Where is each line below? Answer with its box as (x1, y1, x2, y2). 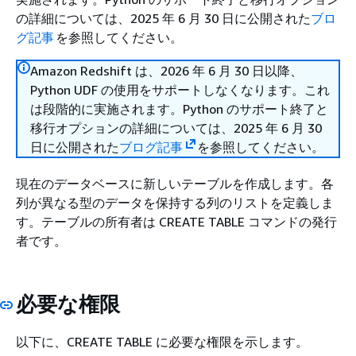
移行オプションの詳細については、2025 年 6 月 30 (30, 120, 322, 136)
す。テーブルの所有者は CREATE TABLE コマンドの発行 (16, 214, 337, 230)
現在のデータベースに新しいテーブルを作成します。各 (16, 176, 334, 192)
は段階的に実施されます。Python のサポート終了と (30, 101, 328, 117)
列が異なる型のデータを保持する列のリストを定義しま (16, 195, 334, 211)
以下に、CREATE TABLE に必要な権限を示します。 (16, 333, 308, 350)
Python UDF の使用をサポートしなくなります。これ (30, 82, 330, 98)
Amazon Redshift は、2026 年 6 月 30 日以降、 (30, 63, 303, 79)
